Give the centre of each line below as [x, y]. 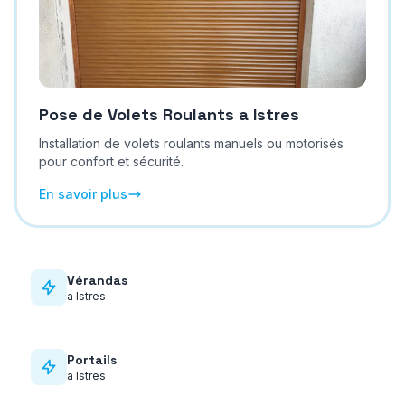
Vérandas [97, 280]
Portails [91, 360]
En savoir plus [83, 194]
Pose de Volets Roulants [136, 114]
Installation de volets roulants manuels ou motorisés [191, 143]
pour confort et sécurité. [111, 161]
